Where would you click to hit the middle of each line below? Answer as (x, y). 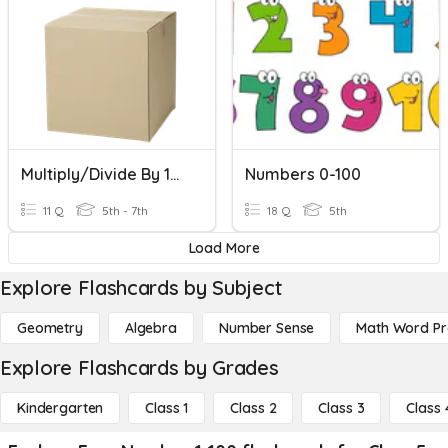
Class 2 (253, 408)
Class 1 (167, 408)
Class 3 (341, 408)
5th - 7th (123, 210)
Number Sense (266, 328)
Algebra (150, 328)
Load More (224, 248)
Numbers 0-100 (303, 174)
